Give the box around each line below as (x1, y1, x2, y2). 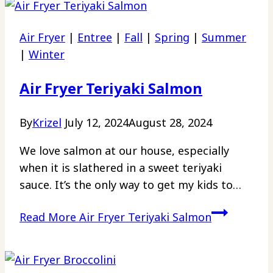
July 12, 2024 (65, 115, 129, 130)
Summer (202, 29, 246, 44)
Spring (155, 29, 190, 44)
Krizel (32, 115, 62, 130)
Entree (77, 29, 112, 44)
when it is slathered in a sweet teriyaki (19, 160, 222, 175)
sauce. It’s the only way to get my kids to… (19, 177, 241, 192)
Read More (19, 209, 76, 224)
